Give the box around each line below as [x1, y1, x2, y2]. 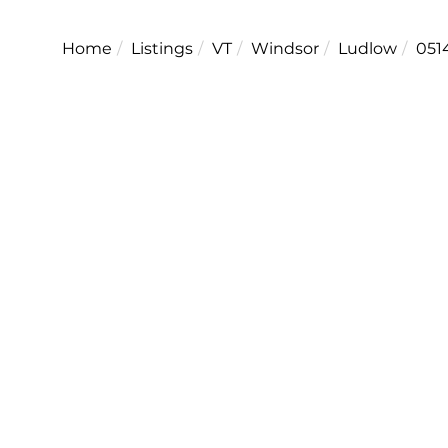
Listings [131, 38, 193, 58]
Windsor [251, 38, 319, 58]
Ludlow [338, 38, 397, 58]
